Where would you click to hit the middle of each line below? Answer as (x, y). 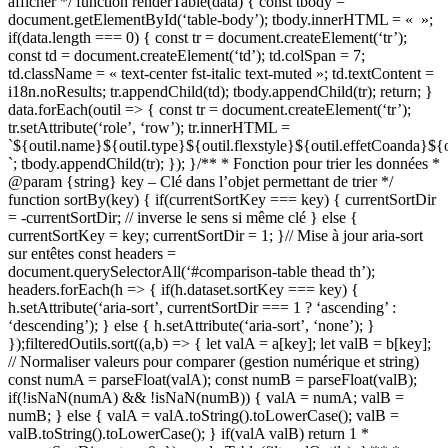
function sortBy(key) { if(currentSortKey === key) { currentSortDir (222, 199)
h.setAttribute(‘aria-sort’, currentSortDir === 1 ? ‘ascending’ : (202, 307)
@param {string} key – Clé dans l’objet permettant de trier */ (200, 181)
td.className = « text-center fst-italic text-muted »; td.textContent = (221, 73)
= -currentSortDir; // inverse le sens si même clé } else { (183, 217)
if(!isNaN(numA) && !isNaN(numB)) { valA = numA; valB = (206, 397)
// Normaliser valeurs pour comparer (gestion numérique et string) (213, 361)
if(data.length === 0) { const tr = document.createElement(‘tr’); (207, 37)
